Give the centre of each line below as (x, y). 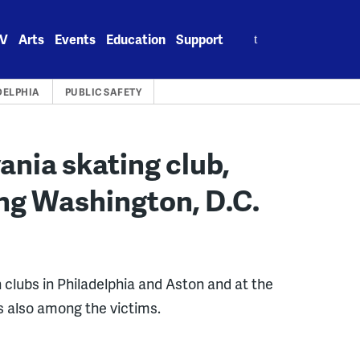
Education (136, 39)
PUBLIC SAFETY (103, 92)
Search (256, 30)
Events (76, 39)
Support (200, 39)
